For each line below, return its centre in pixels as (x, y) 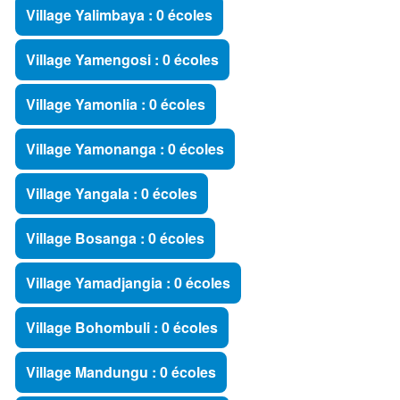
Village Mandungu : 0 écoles (121, 372)
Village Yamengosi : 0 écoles (122, 59)
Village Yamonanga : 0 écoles (125, 149)
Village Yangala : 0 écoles (112, 193)
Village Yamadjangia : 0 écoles (128, 283)
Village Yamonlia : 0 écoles (116, 104)
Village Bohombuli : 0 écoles (122, 327)
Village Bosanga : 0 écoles (115, 238)
